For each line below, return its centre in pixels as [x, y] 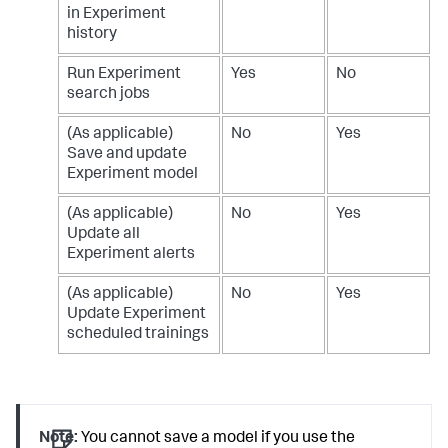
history [92, 34]
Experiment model [132, 174]
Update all [103, 234]
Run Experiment [124, 74]
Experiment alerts [131, 254]
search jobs [108, 94]
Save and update [127, 154]
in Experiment [116, 14]
